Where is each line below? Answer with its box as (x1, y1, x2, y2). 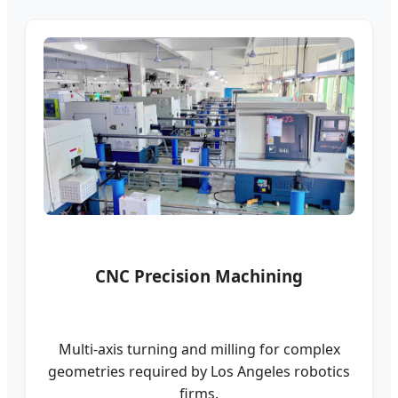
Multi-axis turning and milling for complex (58, 339, 340, 360)
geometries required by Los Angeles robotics (48, 362, 350, 382)
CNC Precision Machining (95, 265, 303, 288)
